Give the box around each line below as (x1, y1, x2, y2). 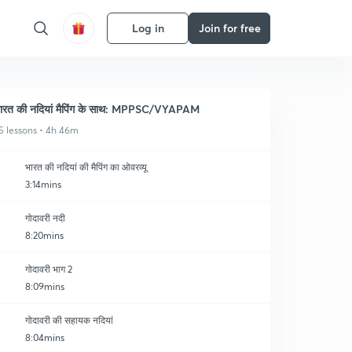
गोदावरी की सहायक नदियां (25, 314, 113, 326)
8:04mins (25, 332, 64, 343)
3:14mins (25, 178, 61, 190)
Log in (131, 20, 164, 35)
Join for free (198, 20, 261, 35)
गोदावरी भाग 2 (25, 263, 72, 275)
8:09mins (25, 280, 64, 292)
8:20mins (25, 229, 64, 241)
